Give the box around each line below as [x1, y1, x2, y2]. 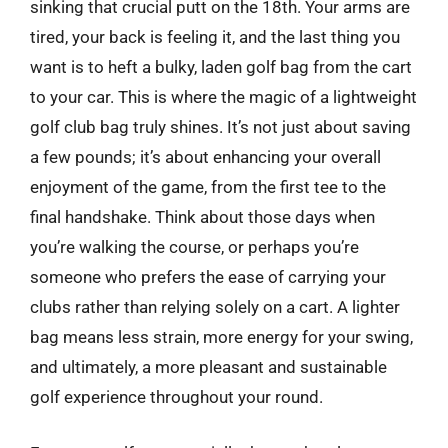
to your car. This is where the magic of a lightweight [30, 87, 417, 107]
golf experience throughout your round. [30, 387, 323, 407]
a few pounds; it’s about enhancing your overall [30, 147, 381, 167]
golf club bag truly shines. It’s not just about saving [30, 117, 411, 137]
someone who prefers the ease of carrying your [30, 267, 386, 287]
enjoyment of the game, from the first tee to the [30, 177, 386, 197]
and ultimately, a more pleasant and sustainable [30, 357, 387, 377]
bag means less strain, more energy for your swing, [30, 327, 413, 347]
